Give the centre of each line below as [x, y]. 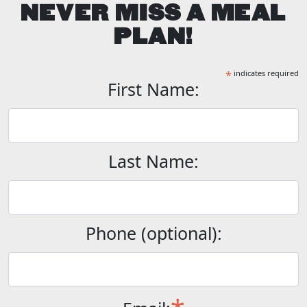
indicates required [265, 73]
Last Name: [153, 161]
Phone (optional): [153, 233]
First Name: [153, 89]
